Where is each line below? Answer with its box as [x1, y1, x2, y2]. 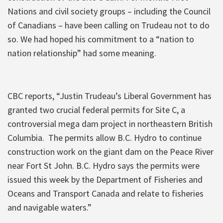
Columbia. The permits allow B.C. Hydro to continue [7, 131, 202, 143]
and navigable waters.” [7, 201, 92, 213]
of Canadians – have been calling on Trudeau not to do [7, 19, 210, 31]
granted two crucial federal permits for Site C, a [7, 104, 185, 115]
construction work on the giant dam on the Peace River [7, 145, 214, 157]
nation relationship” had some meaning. [7, 47, 156, 59]
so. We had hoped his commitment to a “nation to [7, 33, 194, 45]
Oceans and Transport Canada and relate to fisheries [7, 187, 204, 199]
